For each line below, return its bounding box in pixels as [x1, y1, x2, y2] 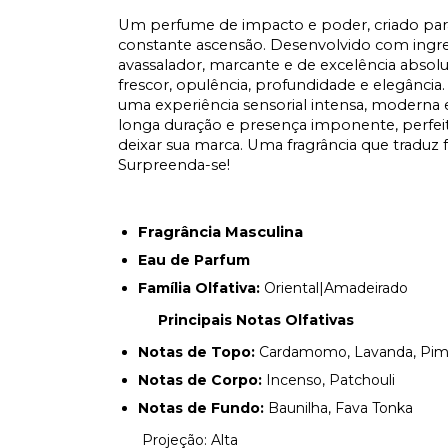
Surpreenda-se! [118, 156, 230, 174]
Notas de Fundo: [138, 399, 268, 417]
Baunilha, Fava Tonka [268, 399, 413, 417]
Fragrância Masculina [138, 223, 303, 241]
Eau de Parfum [138, 251, 250, 269]
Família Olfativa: [138, 279, 264, 297]
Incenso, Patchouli [262, 371, 395, 389]
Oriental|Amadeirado [264, 279, 408, 297]
